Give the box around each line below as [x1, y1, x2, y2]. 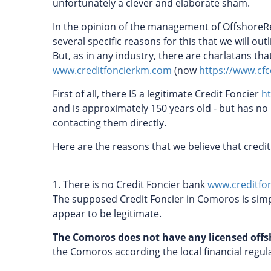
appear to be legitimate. [53, 207, 162, 220]
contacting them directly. [53, 116, 166, 129]
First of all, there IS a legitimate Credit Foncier [53, 87, 261, 100]
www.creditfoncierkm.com [53, 64, 172, 77]
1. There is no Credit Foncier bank [53, 178, 207, 191]
